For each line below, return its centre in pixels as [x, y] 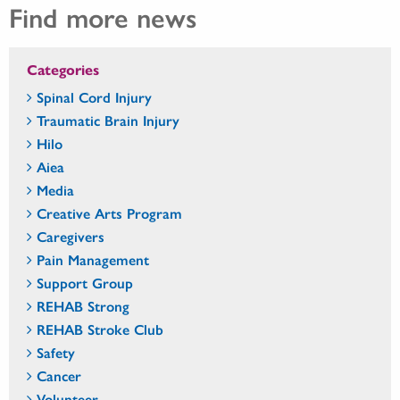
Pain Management [93, 259]
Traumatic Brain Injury [108, 120]
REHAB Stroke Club [100, 329]
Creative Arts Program [109, 212]
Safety [56, 352]
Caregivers [71, 236]
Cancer [59, 375]
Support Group [85, 282]
